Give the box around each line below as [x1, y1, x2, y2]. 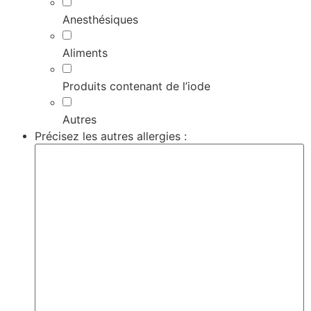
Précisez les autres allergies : [35, 129, 187, 144]
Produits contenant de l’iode [62, 79, 210, 94]
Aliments [62, 46, 108, 60]
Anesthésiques [62, 12, 138, 27]
